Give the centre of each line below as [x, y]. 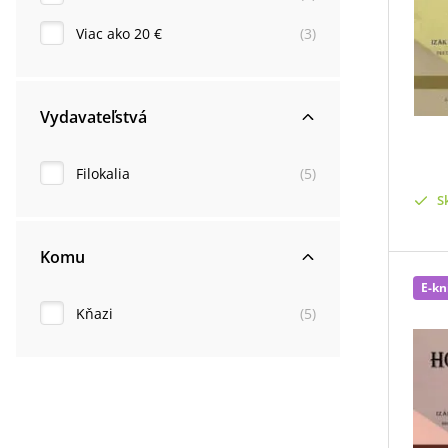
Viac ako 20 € [119, 33]
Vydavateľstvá [93, 117]
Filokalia [103, 173]
